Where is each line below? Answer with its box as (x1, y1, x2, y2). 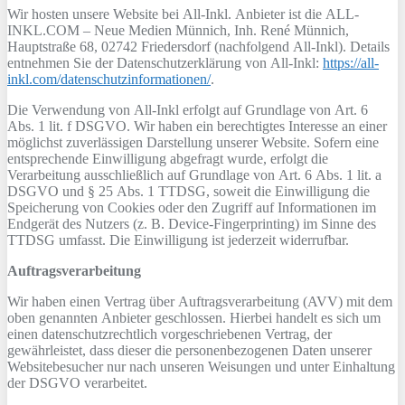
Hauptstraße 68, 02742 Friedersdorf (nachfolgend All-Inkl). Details (7, 39, 390, 54)
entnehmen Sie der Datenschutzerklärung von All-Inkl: (7, 55, 323, 71)
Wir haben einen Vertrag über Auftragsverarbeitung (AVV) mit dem (7, 294, 392, 309)
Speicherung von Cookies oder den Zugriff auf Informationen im (7, 200, 376, 215)
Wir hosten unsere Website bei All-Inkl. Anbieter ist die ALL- (7, 6, 359, 22)
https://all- (323, 55, 379, 71)
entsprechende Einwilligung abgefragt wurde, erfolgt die (7, 151, 328, 166)
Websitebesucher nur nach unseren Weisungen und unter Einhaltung (7, 359, 395, 374)
